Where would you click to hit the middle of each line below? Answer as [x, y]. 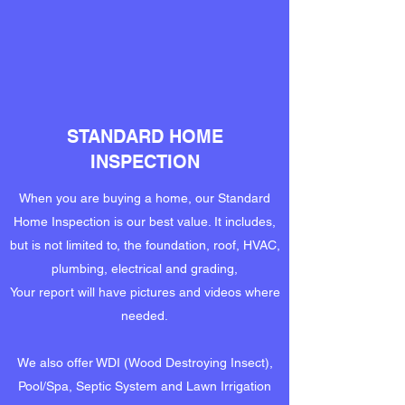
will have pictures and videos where [177, 292]
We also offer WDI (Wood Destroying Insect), [145, 363]
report [54, 292]
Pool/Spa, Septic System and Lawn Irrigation [145, 386]
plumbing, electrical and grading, [145, 268]
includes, [250, 221]
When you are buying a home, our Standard [145, 198]
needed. [145, 316]
